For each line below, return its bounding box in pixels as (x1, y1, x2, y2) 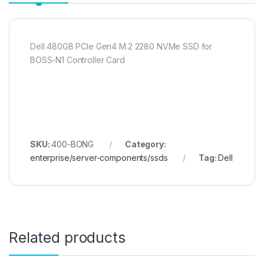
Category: (124, 139, 166, 150)
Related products (9, 229, 126, 247)
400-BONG (51, 139, 94, 150)
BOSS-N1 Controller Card (30, 55, 125, 65)
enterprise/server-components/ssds (30, 153, 168, 163)
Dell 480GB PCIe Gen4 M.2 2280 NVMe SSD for (30, 41, 213, 52)
